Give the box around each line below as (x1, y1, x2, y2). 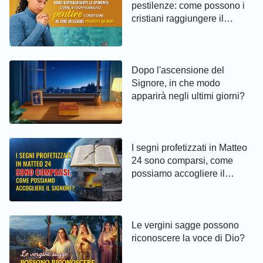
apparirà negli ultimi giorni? (131, 90, 245, 101)
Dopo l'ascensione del (131, 65, 224, 75)
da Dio (131, 39, 159, 49)
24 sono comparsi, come (131, 155, 233, 166)
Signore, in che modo (131, 77, 220, 88)
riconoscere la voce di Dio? (131, 232, 245, 243)
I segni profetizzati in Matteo (131, 142, 247, 153)
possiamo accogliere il (131, 168, 225, 178)
